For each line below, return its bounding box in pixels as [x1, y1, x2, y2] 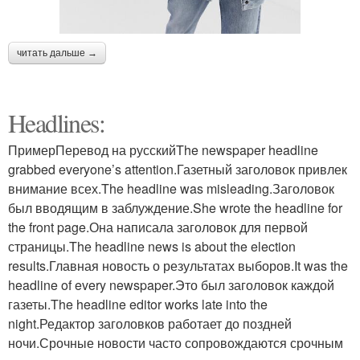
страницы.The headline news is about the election [8, 237, 296, 256]
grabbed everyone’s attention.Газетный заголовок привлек [8, 160, 347, 179]
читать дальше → [17, 47, 97, 59]
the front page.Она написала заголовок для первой [8, 218, 308, 237]
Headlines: [8, 105, 104, 141]
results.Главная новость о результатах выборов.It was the [8, 256, 348, 276]
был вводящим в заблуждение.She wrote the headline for [8, 198, 342, 218]
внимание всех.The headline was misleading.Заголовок [8, 179, 334, 198]
